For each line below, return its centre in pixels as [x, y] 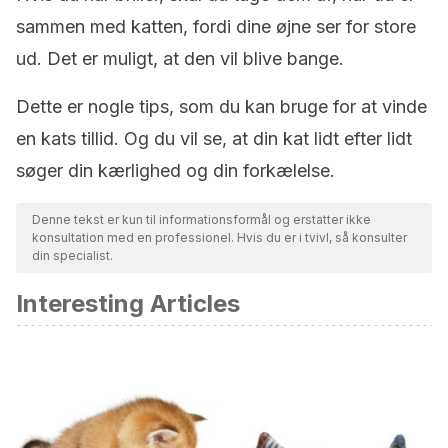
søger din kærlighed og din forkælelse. [175, 170]
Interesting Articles [128, 303]
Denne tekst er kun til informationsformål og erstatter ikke [201, 219]
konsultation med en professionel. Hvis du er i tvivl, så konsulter [219, 237]
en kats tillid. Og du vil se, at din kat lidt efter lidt [214, 138]
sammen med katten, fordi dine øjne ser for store [216, 26]
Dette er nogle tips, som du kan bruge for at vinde [221, 106]
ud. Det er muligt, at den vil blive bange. [180, 58]
